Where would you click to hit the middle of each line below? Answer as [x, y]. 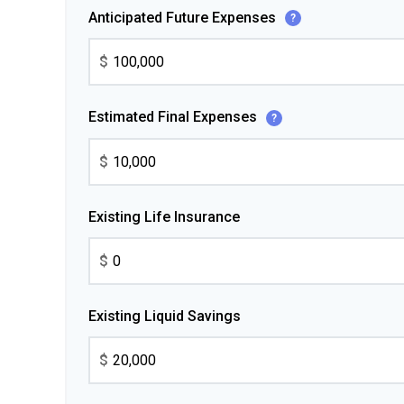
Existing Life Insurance [164, 217]
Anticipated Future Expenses [184, 17]
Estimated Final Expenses [174, 117]
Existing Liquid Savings [165, 317]
